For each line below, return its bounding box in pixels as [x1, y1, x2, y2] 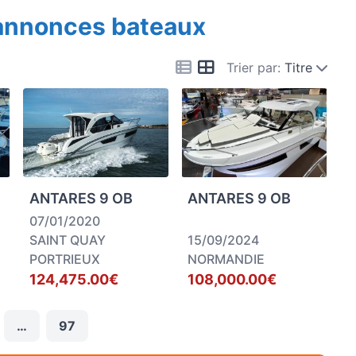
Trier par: [226, 59, 281, 75]
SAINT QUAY [29, 232, 106, 248]
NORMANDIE [188, 251, 265, 267]
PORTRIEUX [29, 251, 100, 267]
